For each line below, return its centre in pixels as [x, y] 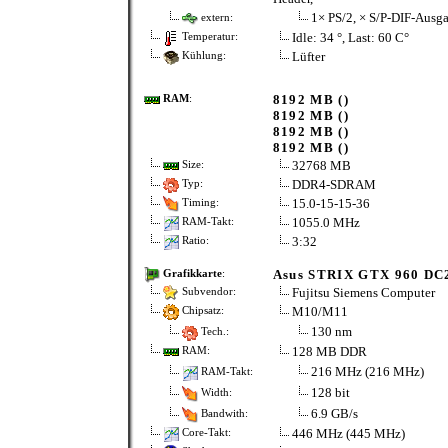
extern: [215, 17]
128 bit [330, 392]
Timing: [198, 203]
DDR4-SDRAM [333, 184]
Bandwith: [222, 413]
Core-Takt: [204, 433]
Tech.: [213, 331]
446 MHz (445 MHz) [348, 433]
